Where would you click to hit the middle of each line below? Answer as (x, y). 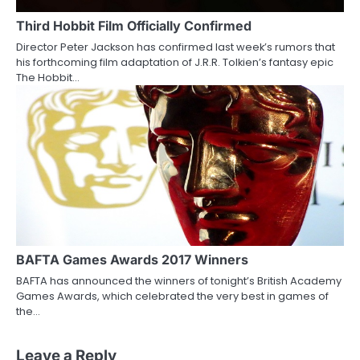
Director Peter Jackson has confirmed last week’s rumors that (176, 47)
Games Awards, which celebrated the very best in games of (172, 296)
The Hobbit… (48, 77)
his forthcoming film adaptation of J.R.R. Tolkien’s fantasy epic (175, 62)
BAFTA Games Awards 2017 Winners (132, 259)
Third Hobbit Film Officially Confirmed (134, 25)
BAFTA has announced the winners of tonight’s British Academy (179, 280)
